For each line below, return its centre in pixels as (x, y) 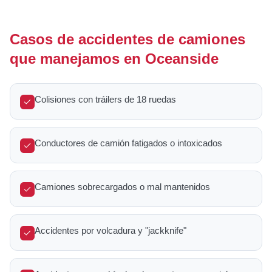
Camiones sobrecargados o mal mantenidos (122, 187)
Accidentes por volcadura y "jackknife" (110, 230)
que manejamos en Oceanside (114, 59)
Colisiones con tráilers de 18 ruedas (105, 99)
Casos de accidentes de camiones (127, 39)
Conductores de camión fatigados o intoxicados (128, 143)
